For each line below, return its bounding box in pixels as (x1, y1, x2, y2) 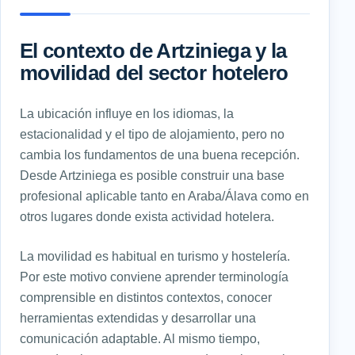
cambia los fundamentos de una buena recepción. (20, 147, 300, 162)
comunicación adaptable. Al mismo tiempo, (20, 331, 260, 346)
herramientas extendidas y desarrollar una (20, 311, 256, 326)
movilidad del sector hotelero (20, 62, 288, 85)
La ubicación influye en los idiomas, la (20, 106, 234, 121)
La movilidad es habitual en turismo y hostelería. (20, 249, 290, 264)
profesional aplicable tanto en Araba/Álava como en (20, 189, 309, 204)
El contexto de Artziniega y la (20, 40, 287, 63)
